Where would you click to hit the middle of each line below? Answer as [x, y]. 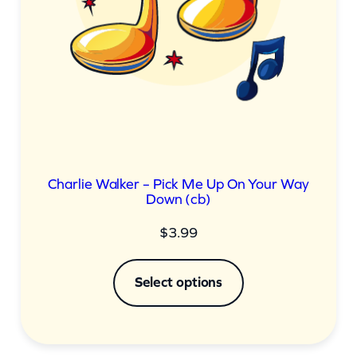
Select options [178, 282]
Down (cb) [178, 200]
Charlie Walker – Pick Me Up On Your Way [178, 184]
